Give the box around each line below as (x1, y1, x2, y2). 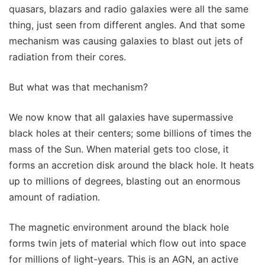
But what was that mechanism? (9, 81, 148, 93)
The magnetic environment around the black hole (9, 221, 229, 234)
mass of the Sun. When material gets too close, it (9, 143, 229, 156)
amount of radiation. (9, 191, 100, 203)
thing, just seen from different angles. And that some (9, 19, 245, 31)
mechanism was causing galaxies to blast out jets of (9, 35, 243, 47)
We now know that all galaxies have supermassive (9, 111, 233, 124)
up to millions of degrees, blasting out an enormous (9, 175, 240, 188)
